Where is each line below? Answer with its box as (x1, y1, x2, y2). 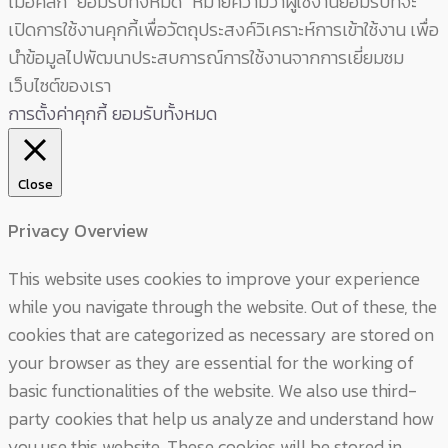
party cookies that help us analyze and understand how (8, 404, 434, 432)
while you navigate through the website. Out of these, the (8, 292, 437, 320)
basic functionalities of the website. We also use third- (8, 376, 417, 404)
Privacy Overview (8, 217, 148, 245)
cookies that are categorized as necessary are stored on (8, 320, 434, 348)
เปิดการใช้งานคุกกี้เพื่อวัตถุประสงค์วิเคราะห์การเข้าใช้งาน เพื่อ (8, 16, 439, 44)
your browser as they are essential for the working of (8, 348, 414, 376)
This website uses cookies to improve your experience (8, 264, 420, 292)
